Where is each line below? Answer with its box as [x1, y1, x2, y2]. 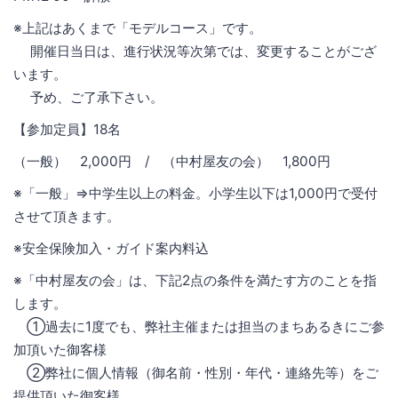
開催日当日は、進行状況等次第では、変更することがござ [13, 43, 377, 60]
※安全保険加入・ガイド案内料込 [13, 240, 209, 258]
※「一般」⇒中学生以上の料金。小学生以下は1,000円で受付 [13, 185, 378, 203]
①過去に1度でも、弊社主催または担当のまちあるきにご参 [13, 318, 385, 336]
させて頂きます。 [13, 208, 120, 226]
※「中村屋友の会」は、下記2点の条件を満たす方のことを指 [13, 272, 377, 290]
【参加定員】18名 [13, 121, 121, 139]
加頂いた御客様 [13, 341, 107, 359]
